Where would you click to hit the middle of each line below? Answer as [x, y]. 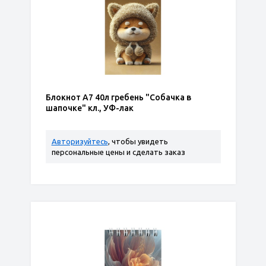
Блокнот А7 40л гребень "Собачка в [118, 97]
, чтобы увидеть [138, 141]
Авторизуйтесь [80, 141]
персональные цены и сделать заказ [118, 152]
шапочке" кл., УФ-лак [89, 108]
